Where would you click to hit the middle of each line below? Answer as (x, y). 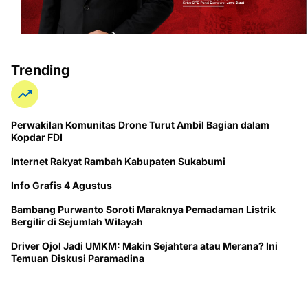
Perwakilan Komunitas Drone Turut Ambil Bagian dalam (140, 125)
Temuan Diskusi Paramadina (78, 258)
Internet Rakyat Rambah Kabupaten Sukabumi (118, 162)
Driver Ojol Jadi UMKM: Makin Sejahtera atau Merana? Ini (144, 246)
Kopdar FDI (37, 137)
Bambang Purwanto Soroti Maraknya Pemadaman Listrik (143, 210)
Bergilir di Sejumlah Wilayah (77, 222)
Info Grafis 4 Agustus (62, 186)
